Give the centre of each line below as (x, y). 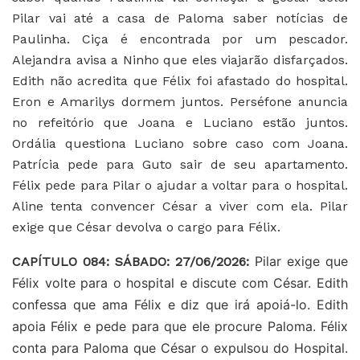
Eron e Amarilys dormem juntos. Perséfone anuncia (180, 101)
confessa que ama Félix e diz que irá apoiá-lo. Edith (180, 304)
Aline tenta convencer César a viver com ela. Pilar (180, 206)
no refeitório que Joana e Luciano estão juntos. (180, 122)
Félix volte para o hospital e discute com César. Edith (180, 282)
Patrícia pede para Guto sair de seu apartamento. (180, 164)
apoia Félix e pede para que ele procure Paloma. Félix (180, 326)
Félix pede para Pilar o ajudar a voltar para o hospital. (180, 185)
